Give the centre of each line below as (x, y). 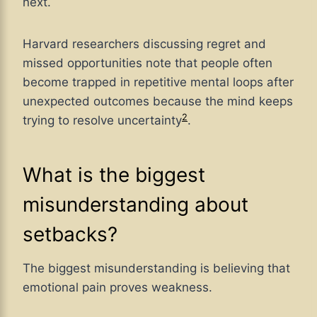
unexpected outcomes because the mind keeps (158, 102)
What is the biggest (114, 175)
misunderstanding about (136, 205)
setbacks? (70, 235)
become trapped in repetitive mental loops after (158, 82)
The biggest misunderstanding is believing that (156, 269)
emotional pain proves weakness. (117, 288)
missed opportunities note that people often (148, 63)
